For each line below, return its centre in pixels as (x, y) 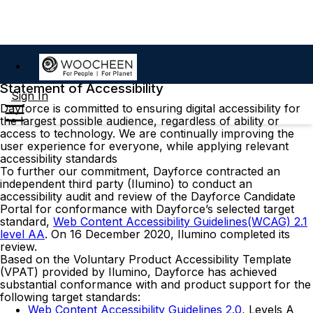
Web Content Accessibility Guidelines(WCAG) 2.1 (180, 222)
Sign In (30, 96)
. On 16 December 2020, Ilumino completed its (167, 234)
